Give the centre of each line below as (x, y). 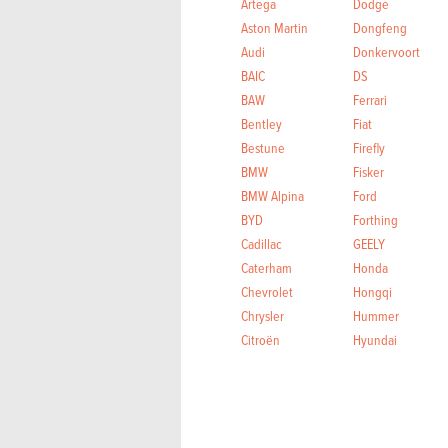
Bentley (261, 123)
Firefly (368, 147)
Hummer (375, 315)
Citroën (260, 339)
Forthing (375, 219)
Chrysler (262, 315)
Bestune (263, 147)
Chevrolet (267, 291)
